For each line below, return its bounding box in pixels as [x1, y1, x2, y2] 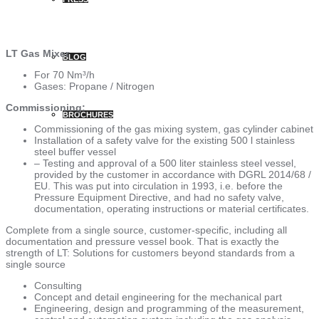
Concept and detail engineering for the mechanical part [34, 291, 282, 303]
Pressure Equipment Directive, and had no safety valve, [34, 191, 284, 203]
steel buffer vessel [34, 145, 116, 157]
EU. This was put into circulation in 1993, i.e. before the [34, 179, 283, 192]
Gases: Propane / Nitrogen [34, 80, 155, 92]
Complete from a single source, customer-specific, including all [6, 224, 287, 236]
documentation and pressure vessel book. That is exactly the [6, 235, 279, 247]
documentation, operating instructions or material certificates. [34, 202, 309, 214]
